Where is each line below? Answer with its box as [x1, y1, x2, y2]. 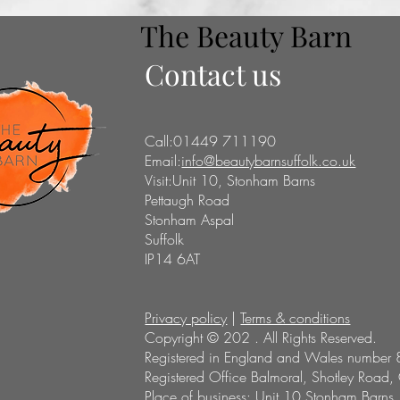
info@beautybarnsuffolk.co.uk [181, 151, 356, 171]
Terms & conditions [240, 308, 351, 328]
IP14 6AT [145, 249, 201, 269]
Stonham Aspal [145, 210, 235, 229]
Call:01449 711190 [145, 131, 277, 151]
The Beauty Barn [139, 16, 359, 54]
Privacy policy [145, 308, 228, 328]
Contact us [145, 54, 282, 93]
